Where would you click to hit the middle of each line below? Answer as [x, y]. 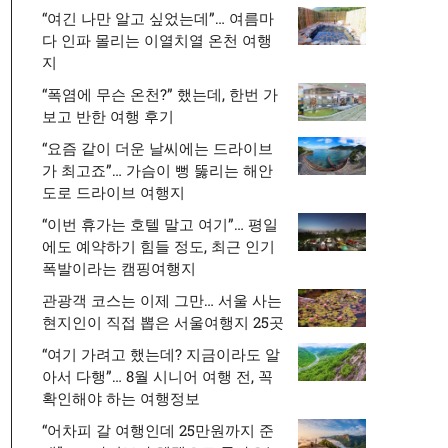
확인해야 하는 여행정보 [121, 398]
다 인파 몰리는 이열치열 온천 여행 [157, 40]
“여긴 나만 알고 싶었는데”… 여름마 [158, 18]
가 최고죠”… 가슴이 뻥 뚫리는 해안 [157, 170]
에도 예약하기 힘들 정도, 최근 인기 [158, 246]
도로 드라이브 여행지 [113, 192]
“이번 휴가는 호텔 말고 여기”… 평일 [160, 224]
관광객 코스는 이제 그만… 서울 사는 [162, 300]
